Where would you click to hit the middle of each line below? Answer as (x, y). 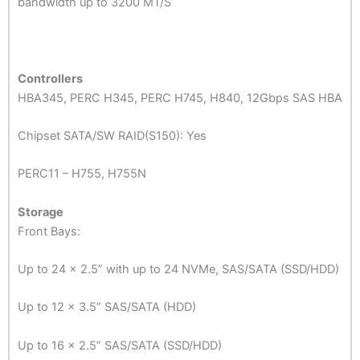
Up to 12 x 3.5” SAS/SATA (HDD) (107, 307)
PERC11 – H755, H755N (82, 174)
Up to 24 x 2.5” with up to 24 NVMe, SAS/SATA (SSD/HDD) (178, 270)
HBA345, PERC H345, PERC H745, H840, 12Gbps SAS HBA (180, 98)
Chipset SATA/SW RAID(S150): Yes (112, 136)
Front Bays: (49, 231)
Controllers (50, 78)
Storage (41, 212)
